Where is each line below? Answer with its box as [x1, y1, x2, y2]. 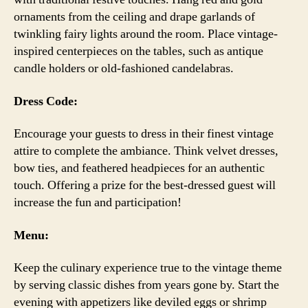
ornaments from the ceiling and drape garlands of [14, 9, 255, 25]
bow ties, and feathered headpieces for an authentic [14, 160, 265, 176]
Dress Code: [14, 93, 78, 109]
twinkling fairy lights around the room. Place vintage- [14, 26, 278, 42]
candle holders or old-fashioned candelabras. [14, 60, 234, 76]
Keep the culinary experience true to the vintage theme [14, 260, 282, 276]
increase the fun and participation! [14, 195, 181, 210]
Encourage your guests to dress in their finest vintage [14, 126, 274, 142]
